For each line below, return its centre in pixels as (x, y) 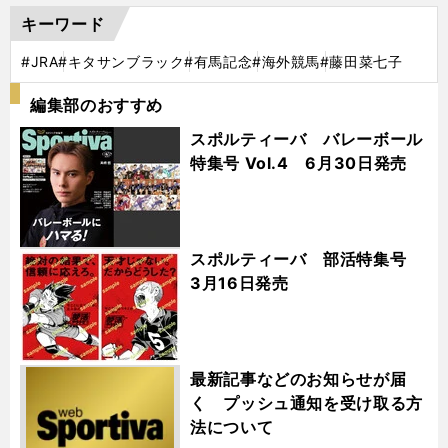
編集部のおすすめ (97, 104)
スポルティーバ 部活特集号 (306, 258)
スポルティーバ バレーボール (306, 138)
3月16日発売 (239, 282)
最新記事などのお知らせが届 (298, 378)
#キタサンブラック (121, 61)
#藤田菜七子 (361, 61)
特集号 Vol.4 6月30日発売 (298, 162)
